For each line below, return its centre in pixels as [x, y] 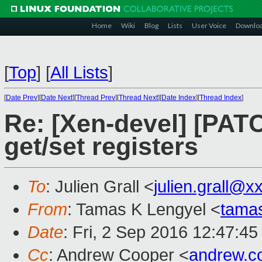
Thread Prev [96, 98]
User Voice [209, 25]
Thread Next [138, 98]
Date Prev [22, 98]
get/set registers [101, 147]
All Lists [79, 73]
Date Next [57, 98]
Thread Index [220, 98]
